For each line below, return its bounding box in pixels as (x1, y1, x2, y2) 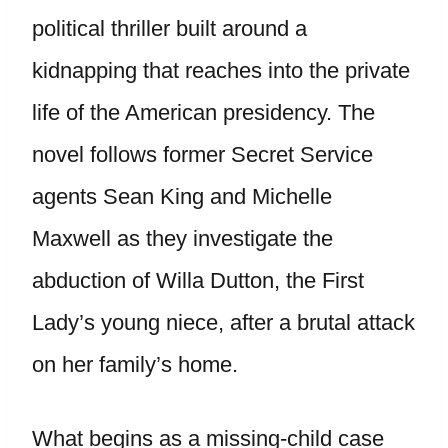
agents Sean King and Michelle (32, 184, 332, 209)
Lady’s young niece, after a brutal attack (32, 310, 415, 335)
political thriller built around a (32, 16, 307, 41)
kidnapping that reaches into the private (32, 58, 410, 83)
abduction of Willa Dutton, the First (32, 268, 364, 293)
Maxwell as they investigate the (32, 226, 333, 251)
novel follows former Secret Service (32, 142, 373, 167)
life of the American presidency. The (32, 100, 375, 125)
